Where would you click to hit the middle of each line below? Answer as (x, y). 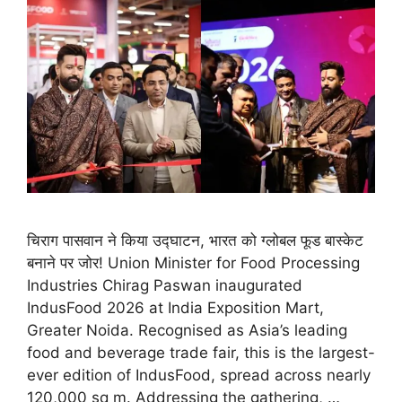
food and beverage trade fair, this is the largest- (201, 352)
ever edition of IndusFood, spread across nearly (199, 375)
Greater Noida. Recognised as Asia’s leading (187, 330)
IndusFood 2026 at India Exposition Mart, (175, 307)
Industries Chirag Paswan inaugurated (165, 285)
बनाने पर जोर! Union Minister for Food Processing (193, 262)
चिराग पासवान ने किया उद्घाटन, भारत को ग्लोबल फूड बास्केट (195, 240)
